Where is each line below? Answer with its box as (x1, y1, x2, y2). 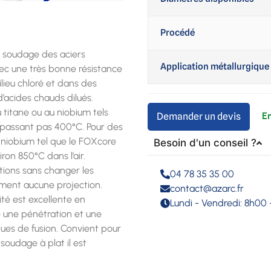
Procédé (160, 27, 195, 38)
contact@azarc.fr (170, 183, 244, 195)
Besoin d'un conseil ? (154, 137, 256, 149)
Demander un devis (157, 111, 241, 122)
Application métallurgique (160, 61, 269, 72)
